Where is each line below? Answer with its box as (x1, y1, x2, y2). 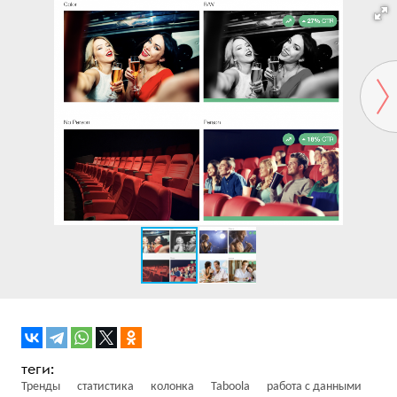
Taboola (211, 379, 250, 393)
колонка (151, 379, 194, 393)
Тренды (21, 379, 60, 393)
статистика (77, 379, 134, 393)
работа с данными (267, 379, 362, 393)
